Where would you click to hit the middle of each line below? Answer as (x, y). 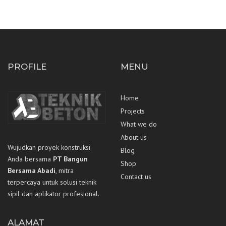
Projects (133, 111)
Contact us (136, 176)
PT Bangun (70, 159)
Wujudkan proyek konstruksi (49, 147)
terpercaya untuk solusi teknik (52, 182)
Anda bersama (30, 159)
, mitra (65, 170)
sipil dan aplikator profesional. (53, 193)
